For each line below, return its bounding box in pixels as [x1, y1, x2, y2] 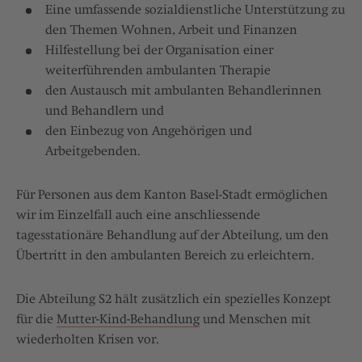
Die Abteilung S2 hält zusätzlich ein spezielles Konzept [16, 292, 331, 307]
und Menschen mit [200, 312, 311, 327]
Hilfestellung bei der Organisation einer [45, 43, 273, 58]
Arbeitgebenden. [45, 144, 141, 159]
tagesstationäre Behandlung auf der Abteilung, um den [16, 228, 329, 243]
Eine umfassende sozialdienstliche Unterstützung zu [45, 2, 345, 18]
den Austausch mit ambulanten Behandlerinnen [45, 83, 322, 99]
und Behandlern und [45, 103, 164, 119]
